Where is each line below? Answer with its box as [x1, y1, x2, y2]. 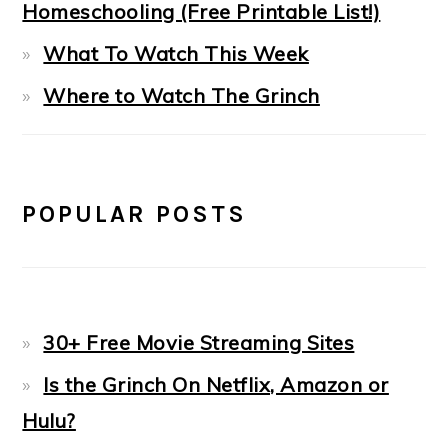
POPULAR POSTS [22, 200, 248, 229]
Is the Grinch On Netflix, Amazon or [43, 372, 389, 398]
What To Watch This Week [43, 41, 309, 67]
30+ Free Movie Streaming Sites [43, 330, 355, 356]
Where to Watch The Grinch [43, 83, 320, 109]
